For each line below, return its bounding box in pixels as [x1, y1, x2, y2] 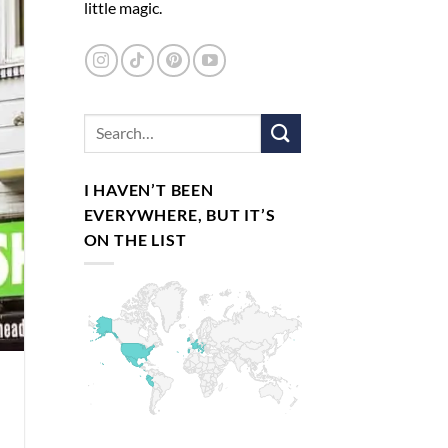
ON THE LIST [83, 229, 187, 249]
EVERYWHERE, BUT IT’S [83, 204, 276, 224]
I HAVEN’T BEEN [83, 179, 214, 199]
